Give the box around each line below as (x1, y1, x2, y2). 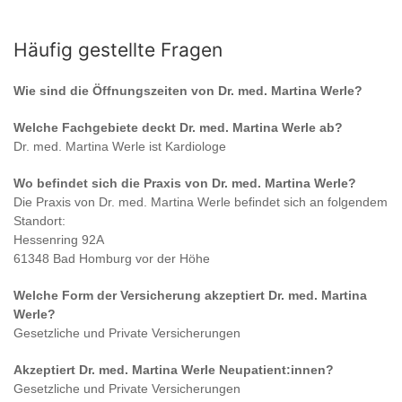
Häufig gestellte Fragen (13, 39, 223, 62)
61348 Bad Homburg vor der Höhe (13, 251, 210, 267)
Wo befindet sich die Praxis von (13, 176, 212, 191)
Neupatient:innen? (215, 363, 334, 378)
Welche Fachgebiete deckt (13, 120, 179, 135)
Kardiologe (165, 139, 226, 154)
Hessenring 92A (13, 232, 104, 248)
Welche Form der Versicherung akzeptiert (13, 288, 268, 303)
